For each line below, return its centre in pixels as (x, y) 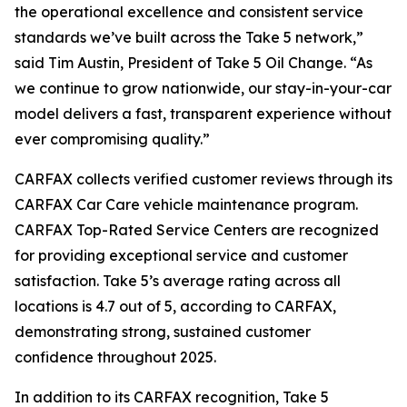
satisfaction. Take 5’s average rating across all (178, 281)
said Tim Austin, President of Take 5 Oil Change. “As (194, 63)
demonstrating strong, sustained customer (163, 332)
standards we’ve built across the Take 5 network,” (189, 37)
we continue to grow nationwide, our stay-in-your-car (203, 88)
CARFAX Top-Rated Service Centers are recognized (197, 230)
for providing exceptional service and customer (181, 255)
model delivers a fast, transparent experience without (203, 114)
